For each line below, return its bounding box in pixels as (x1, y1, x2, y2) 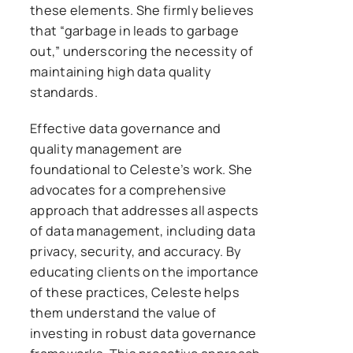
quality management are (30, 139, 183, 158)
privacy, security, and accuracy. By (30, 242, 242, 260)
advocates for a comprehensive (30, 180, 227, 199)
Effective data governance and (30, 119, 221, 137)
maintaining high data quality (30, 62, 212, 80)
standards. (30, 83, 98, 101)
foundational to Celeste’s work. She (30, 160, 253, 178)
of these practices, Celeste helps (30, 283, 240, 301)
